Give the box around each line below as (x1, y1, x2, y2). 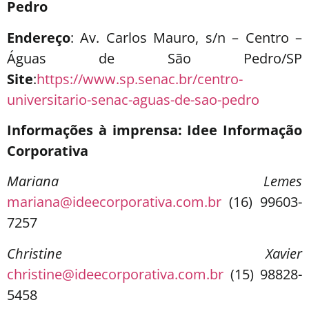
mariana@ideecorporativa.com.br (7, 192, 229, 212)
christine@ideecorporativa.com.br (7, 264, 230, 283)
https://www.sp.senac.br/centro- (37, 69, 243, 88)
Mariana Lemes (7, 172, 302, 191)
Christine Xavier (7, 243, 302, 263)
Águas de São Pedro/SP (7, 48, 302, 68)
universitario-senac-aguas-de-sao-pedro (7, 90, 259, 109)
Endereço (7, 28, 70, 47)
